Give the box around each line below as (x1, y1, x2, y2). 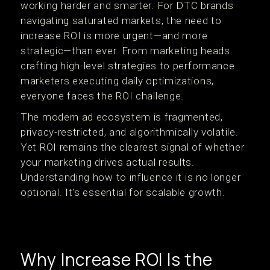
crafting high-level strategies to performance (20, 60, 235, 72)
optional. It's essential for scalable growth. (20, 186, 225, 198)
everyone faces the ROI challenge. (20, 90, 184, 102)
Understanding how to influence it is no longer (20, 171, 241, 183)
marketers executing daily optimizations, (20, 75, 215, 87)
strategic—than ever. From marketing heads (20, 45, 230, 57)
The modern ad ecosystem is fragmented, (20, 111, 223, 123)
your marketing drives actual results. (20, 156, 195, 168)
